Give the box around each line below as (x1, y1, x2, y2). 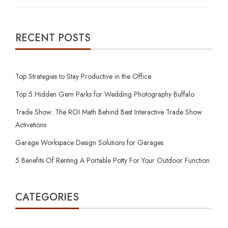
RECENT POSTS (15, 30, 91, 45)
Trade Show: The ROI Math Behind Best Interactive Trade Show (15, 106, 202, 117)
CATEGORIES (15, 189, 79, 205)
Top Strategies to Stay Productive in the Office (15, 71, 151, 81)
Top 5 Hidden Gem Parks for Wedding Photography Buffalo (15, 89, 194, 99)
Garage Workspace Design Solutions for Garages (15, 137, 165, 148)
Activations (15, 119, 46, 130)
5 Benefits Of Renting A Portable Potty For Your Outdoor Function (15, 155, 210, 165)
